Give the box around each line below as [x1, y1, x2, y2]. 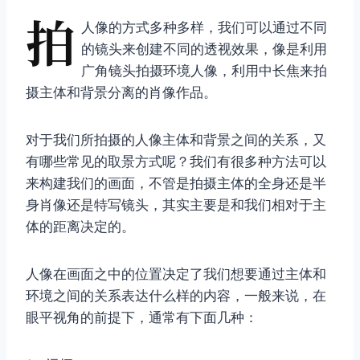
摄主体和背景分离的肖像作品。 [26, 84, 217, 101]
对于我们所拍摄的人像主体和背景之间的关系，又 [26, 132, 326, 149]
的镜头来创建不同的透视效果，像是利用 [81, 41, 327, 58]
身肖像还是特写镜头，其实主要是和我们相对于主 [26, 197, 326, 214]
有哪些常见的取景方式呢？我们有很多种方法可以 [26, 153, 326, 170]
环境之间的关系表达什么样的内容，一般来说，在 [26, 288, 326, 305]
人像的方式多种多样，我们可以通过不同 [81, 19, 327, 36]
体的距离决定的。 [26, 219, 135, 235]
